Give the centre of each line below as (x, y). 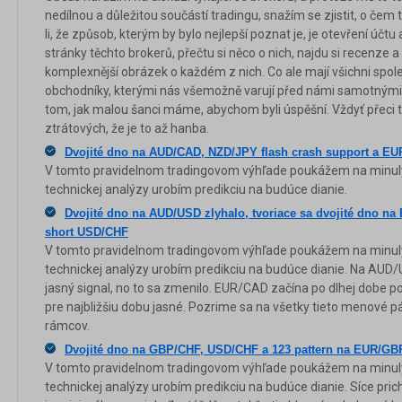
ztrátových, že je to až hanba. (127, 128)
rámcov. (67, 326)
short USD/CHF (87, 232)
